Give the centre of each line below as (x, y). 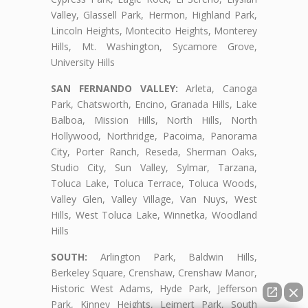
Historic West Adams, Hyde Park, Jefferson (154, 288)
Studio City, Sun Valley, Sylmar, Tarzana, (154, 167)
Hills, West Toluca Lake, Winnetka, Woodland (154, 214)
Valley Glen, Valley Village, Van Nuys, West (154, 199)
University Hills (83, 62)
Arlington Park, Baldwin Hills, (172, 256)
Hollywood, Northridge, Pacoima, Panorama (154, 135)
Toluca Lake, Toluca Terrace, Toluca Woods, (154, 183)
